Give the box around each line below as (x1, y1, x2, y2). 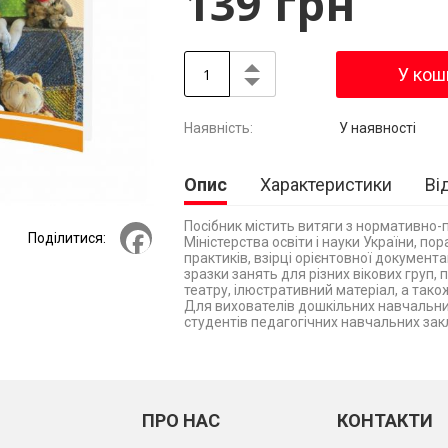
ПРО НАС (141, 410, 220, 431)
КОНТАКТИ (336, 410, 433, 431)
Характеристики (259, 174, 392, 195)
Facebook (151, 221, 213, 238)
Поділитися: (27, 229, 106, 246)
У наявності (338, 120, 416, 136)
